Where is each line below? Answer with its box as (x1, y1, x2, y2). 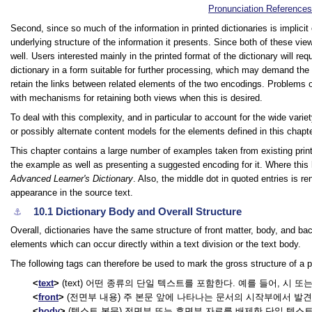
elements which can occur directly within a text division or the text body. (10, 239, 301, 249)
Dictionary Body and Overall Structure (56, 205, 242, 217)
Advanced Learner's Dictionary (10, 173, 133, 184)
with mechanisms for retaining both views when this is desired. (10, 93, 263, 103)
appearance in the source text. (10, 187, 133, 198)
